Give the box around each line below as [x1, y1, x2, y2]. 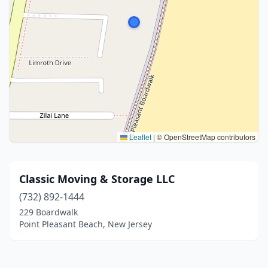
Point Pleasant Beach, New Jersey [19, 218, 152, 230]
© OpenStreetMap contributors [155, 132, 255, 142]
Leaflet [127, 132, 151, 142]
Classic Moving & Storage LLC [19, 172, 175, 186]
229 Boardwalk [19, 206, 78, 218]
